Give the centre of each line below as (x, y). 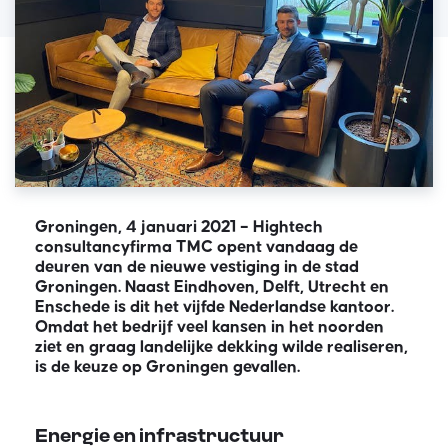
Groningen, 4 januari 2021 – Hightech (179, 226)
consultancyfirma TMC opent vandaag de (196, 246)
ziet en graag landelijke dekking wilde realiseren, (221, 346)
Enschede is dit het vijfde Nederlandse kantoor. (214, 306)
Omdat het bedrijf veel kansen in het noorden (209, 326)
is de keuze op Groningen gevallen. (173, 366)
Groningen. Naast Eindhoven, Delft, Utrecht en (212, 286)
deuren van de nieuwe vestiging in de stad (197, 266)
